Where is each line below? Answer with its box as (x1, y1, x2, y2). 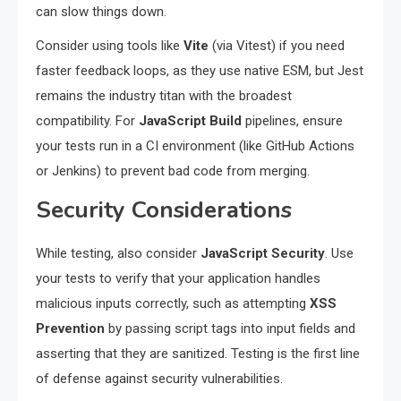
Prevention (36, 320, 105, 337)
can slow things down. (36, 3, 166, 20)
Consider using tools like (36, 37, 183, 54)
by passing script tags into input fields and (105, 320, 355, 337)
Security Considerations (36, 193, 292, 226)
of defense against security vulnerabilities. (36, 370, 283, 387)
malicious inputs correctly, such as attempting (36, 294, 310, 311)
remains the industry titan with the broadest (36, 87, 292, 104)
